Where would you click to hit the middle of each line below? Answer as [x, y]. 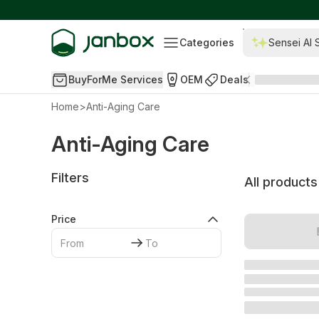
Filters [70, 178]
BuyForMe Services [116, 79]
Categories [207, 42]
